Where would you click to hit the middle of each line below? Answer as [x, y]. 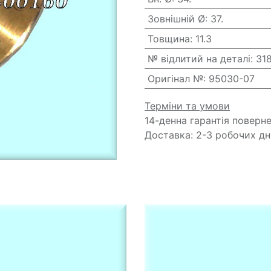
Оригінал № [175, 79]
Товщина [168, 39]
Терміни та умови [187, 106]
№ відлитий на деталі [199, 59]
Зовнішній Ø [176, 19]
